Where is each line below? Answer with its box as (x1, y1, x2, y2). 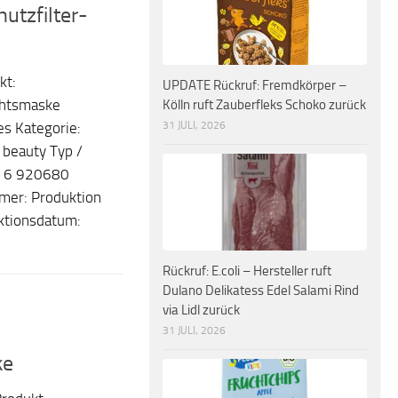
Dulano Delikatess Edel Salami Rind (163, 282, 359, 298)
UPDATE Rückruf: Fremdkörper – (163, 77, 346, 94)
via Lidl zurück (163, 301, 240, 318)
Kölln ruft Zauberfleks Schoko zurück (163, 97, 366, 114)
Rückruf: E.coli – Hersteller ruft (163, 262, 331, 279)
